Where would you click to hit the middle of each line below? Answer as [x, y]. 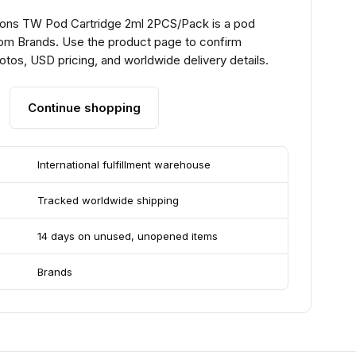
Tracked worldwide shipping [108, 200]
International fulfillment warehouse [124, 164]
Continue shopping [85, 108]
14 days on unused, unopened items [128, 236]
